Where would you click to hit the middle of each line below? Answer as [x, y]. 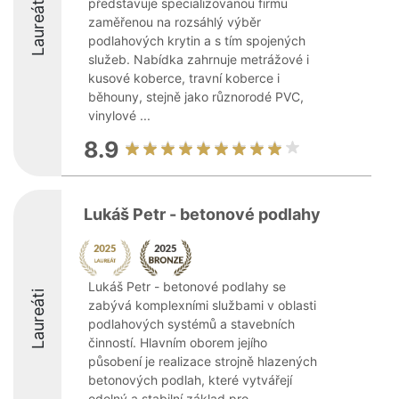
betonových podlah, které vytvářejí [190, 380]
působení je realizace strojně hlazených [203, 361]
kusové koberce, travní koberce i [184, 78]
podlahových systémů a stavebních [191, 324]
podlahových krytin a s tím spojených [197, 41]
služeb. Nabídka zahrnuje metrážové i [199, 59]
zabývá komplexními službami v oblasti [202, 305]
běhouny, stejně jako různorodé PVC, [196, 97]
